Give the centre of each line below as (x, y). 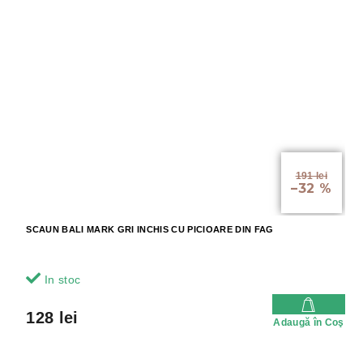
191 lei (311, 176)
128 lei (52, 318)
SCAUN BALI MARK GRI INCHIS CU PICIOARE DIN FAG (150, 230)
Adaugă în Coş (309, 323)
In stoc (61, 280)
